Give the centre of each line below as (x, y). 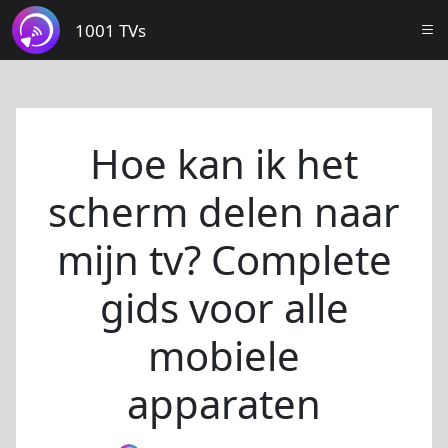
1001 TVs (110, 30)
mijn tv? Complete (224, 259)
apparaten (224, 403)
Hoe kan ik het (224, 163)
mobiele (224, 355)
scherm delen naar (224, 211)
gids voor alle (224, 307)
